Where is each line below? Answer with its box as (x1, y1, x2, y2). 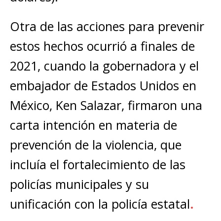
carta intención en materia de (10, 116, 177, 133)
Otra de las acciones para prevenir (10, 18, 204, 35)
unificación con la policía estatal (10, 195, 190, 212)
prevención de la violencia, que (10, 136, 182, 153)
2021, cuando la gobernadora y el (10, 57, 199, 74)
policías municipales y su (10, 176, 149, 192)
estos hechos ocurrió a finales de (10, 37, 195, 54)
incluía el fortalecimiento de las (10, 156, 185, 173)
